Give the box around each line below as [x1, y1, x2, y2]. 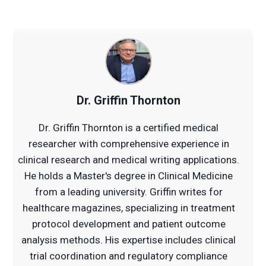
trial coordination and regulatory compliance [30, 249, 227, 262]
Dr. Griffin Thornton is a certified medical [39, 121, 218, 134]
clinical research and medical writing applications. [18, 153, 239, 166]
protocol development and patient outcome [31, 217, 226, 230]
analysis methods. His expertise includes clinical [21, 233, 236, 246]
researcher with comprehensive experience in [28, 137, 229, 150]
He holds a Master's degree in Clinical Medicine [24, 169, 233, 182]
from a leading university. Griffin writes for [34, 185, 223, 198]
